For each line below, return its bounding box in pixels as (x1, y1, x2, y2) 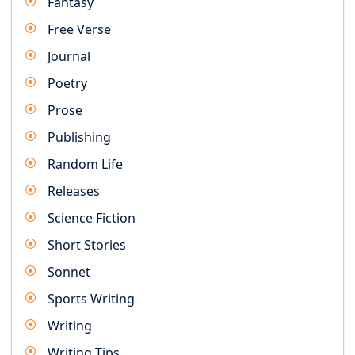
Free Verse (48, 21, 111, 38)
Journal (48, 48, 90, 65)
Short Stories (48, 236, 126, 254)
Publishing (48, 128, 111, 146)
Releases (48, 182, 100, 200)
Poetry (48, 74, 87, 92)
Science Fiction (48, 209, 136, 227)
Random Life (48, 155, 123, 173)
